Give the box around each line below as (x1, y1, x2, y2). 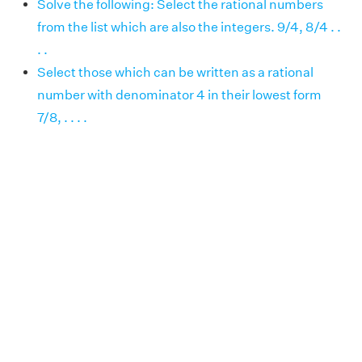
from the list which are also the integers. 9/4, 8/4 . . (37, 19, 341, 35)
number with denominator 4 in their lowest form (37, 87, 322, 103)
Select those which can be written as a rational (37, 65, 314, 80)
